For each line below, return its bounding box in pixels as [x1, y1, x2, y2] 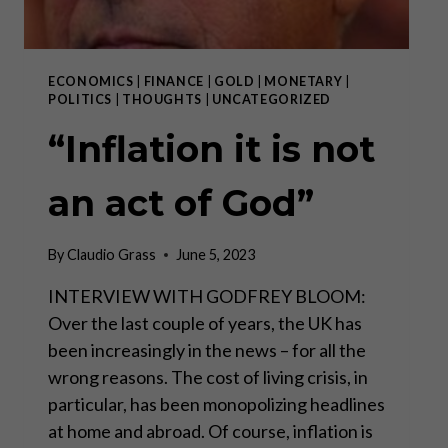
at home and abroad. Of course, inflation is [48, 420, 373, 443]
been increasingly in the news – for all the [48, 339, 366, 362]
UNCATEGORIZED [211, 92, 332, 108]
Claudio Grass [67, 246, 157, 264]
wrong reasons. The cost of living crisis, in [48, 366, 368, 389]
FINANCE [143, 74, 204, 90]
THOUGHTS [121, 92, 202, 108]
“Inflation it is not [48, 126, 375, 171]
